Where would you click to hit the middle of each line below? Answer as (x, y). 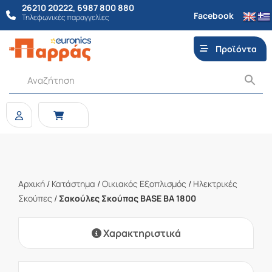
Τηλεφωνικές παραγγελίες (66, 17)
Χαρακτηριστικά (141, 233)
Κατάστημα (73, 184)
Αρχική (32, 184)
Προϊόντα (236, 49)
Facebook (214, 15)
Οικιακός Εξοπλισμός (144, 184)
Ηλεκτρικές (215, 184)
